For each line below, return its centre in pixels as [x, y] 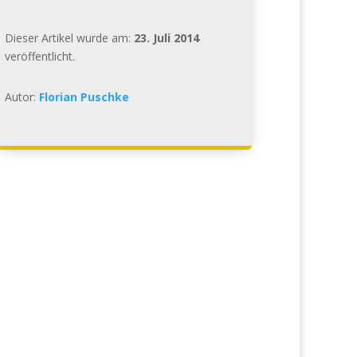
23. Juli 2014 [166, 37]
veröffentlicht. [39, 56]
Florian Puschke [84, 96]
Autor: [22, 96]
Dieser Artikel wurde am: [69, 37]
